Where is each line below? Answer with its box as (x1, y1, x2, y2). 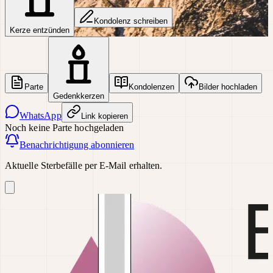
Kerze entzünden (10, 25, 69, 35)
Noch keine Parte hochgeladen (5, 122, 124, 133)
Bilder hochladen (199, 82, 257, 91)
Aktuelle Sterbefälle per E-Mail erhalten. (5, 160, 163, 171)
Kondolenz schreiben (94, 16, 168, 26)
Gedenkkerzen (53, 91, 104, 101)
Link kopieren (80, 111, 128, 121)
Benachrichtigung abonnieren (19, 139, 135, 150)
